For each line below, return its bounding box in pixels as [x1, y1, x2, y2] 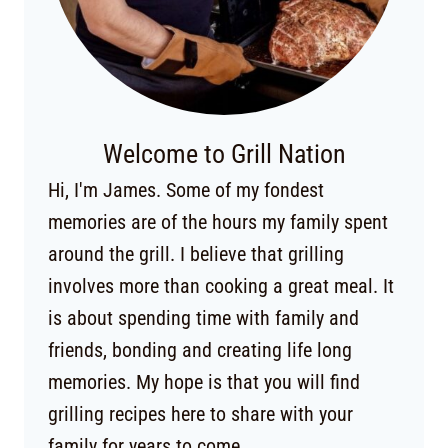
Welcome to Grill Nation [102, 139, 346, 170]
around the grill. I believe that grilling [48, 242, 344, 267]
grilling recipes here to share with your [48, 402, 353, 427]
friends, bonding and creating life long [48, 338, 352, 363]
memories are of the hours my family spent [48, 210, 388, 235]
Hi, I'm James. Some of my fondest [48, 178, 324, 203]
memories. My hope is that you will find [48, 370, 360, 395]
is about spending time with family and [48, 306, 359, 331]
